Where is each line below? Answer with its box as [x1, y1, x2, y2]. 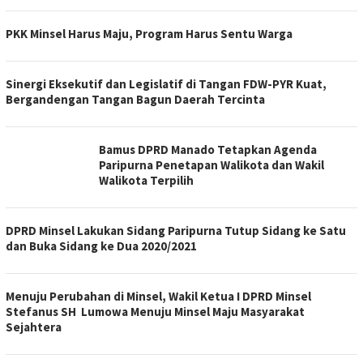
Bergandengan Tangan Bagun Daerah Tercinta [6, 92, 265, 107]
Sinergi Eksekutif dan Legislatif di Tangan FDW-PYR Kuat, [6, 76, 327, 92]
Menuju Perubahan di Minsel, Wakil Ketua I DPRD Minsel [6, 288, 311, 304]
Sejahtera [6, 319, 62, 335]
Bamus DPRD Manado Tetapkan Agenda [99, 142, 317, 157]
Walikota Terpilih [99, 173, 194, 188]
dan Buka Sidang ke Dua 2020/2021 [6, 238, 197, 254]
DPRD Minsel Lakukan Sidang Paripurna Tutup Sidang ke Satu [6, 223, 346, 238]
